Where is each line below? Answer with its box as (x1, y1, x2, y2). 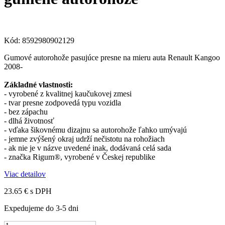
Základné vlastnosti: (4, 80, 73, 89)
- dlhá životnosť (4, 116, 54, 125)
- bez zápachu (4, 107, 48, 116)
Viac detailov (4, 169, 46, 178)
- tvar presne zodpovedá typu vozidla (4, 98, 121, 107)
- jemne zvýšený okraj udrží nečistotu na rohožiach (4, 134, 165, 143)
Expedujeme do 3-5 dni (4, 203, 78, 212)
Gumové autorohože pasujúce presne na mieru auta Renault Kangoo (4, 53, 220, 62)
